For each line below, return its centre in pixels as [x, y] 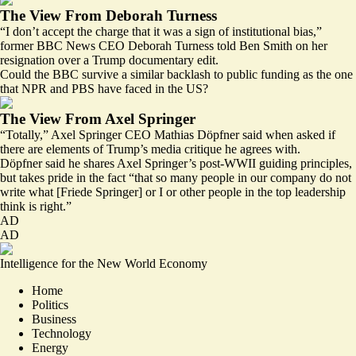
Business [54, 319]
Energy [50, 347]
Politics [50, 304]
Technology [62, 333]
